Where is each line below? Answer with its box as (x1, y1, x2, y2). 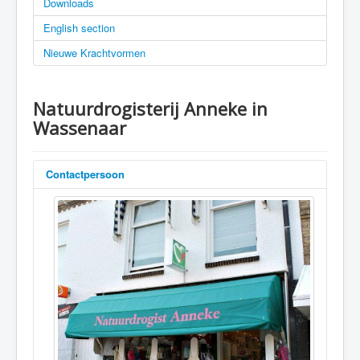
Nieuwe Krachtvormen (43, 44, 145, 60)
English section (43, 19, 115, 35)
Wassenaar (33, 115, 126, 140)
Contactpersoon (46, 166, 125, 182)
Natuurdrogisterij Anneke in (33, 96, 268, 121)
